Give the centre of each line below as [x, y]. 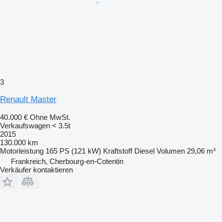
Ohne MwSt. [50, 117]
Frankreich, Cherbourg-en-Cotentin [67, 161]
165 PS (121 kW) [73, 151]
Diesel [144, 151]
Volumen [171, 151]
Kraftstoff [118, 151]
